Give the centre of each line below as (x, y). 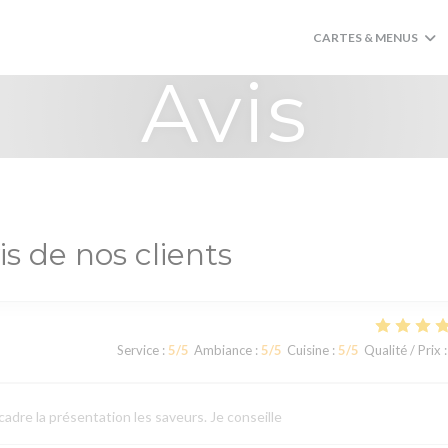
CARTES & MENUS (365, 37)
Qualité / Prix (402, 350)
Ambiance (222, 350)
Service (137, 350)
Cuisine (307, 350)
